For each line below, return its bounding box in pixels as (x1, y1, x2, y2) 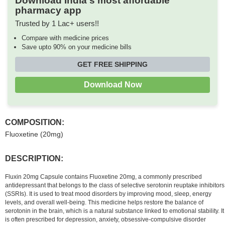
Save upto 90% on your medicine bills (21, 43, 132, 51)
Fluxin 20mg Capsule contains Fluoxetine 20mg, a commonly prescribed (5, 173, 202, 180)
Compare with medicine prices (21, 34, 109, 42)
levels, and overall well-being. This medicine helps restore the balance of (5, 198, 203, 206)
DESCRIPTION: (5, 154, 63, 163)
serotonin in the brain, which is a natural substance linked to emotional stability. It (5, 207, 224, 214)
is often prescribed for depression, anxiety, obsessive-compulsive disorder (5, 215, 206, 223)
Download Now (83, 80, 142, 89)
